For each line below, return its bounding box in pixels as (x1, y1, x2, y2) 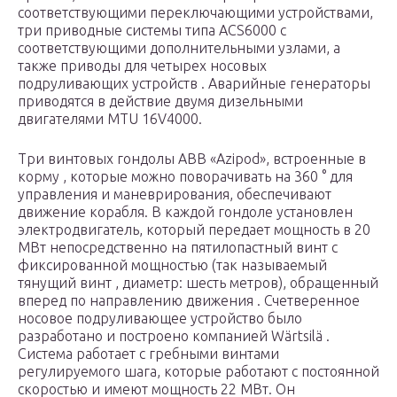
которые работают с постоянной (160, 363, 379, 380)
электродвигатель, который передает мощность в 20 (18, 222, 370, 238)
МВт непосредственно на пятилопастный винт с (18, 239, 338, 256)
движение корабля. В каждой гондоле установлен (18, 204, 353, 221)
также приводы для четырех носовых (18, 58, 267, 74)
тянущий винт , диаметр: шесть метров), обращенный (18, 275, 378, 292)
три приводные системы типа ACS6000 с (18, 22, 286, 39)
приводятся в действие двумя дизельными (18, 93, 303, 110)
